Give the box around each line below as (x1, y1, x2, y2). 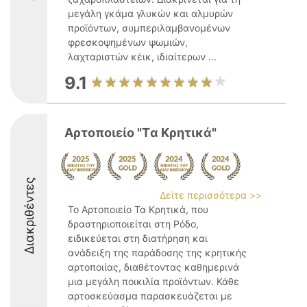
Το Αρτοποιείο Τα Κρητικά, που (68, 204, 208, 215)
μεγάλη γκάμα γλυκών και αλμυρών (68, 8, 233, 19)
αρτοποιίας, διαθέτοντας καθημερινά (68, 261, 239, 273)
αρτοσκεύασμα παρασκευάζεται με (68, 290, 232, 302)
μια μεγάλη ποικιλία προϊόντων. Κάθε (68, 275, 239, 287)
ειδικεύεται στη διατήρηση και (68, 232, 208, 244)
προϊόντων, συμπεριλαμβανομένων (68, 22, 230, 34)
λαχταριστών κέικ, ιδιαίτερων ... (68, 51, 217, 62)
